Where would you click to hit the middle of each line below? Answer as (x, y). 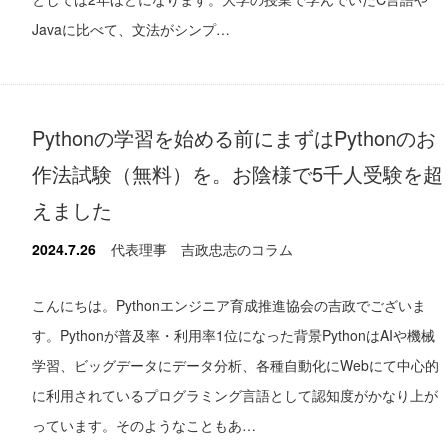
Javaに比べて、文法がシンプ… (131, 28)
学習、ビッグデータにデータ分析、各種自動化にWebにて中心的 (235, 364)
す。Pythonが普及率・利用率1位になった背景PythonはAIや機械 (233, 334)
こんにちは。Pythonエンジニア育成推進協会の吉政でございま (229, 304)
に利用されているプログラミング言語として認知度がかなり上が (235, 394)
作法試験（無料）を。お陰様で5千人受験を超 (237, 173)
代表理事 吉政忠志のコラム (202, 248)
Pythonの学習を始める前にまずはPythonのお (234, 137)
